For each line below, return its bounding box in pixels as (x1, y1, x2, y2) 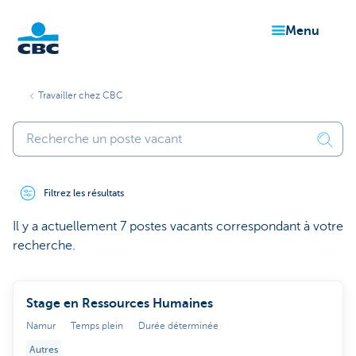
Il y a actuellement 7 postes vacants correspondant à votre (13, 219, 343, 234)
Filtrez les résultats (44, 188, 124, 199)
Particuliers (12, 75, 52, 84)
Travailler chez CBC (38, 90, 123, 101)
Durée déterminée (138, 320, 219, 331)
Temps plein (71, 320, 123, 331)
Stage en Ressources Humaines (26, 296, 213, 311)
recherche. (13, 238, 75, 253)
